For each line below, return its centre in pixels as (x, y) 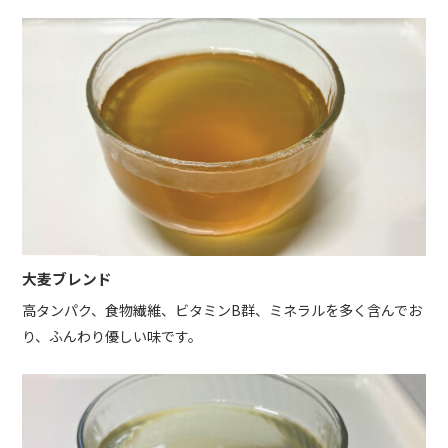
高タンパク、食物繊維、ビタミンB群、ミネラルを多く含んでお (222, 310)
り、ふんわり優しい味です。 (112, 336)
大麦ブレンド (67, 279)
